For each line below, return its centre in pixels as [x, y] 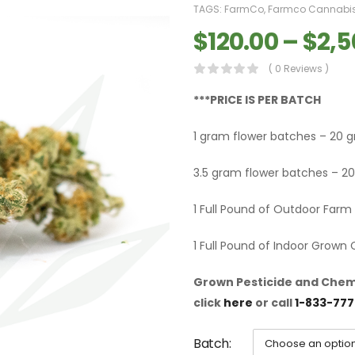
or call [274, 303]
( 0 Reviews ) [299, 69]
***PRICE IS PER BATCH [257, 100]
